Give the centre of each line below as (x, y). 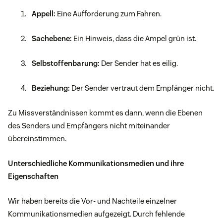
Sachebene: (53, 38)
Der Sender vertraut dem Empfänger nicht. (143, 88)
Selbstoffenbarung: (66, 63)
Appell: (44, 13)
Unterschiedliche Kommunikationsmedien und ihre (96, 163)
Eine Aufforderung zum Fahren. (109, 13)
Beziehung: (52, 88)
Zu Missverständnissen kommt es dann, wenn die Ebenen (105, 112)
